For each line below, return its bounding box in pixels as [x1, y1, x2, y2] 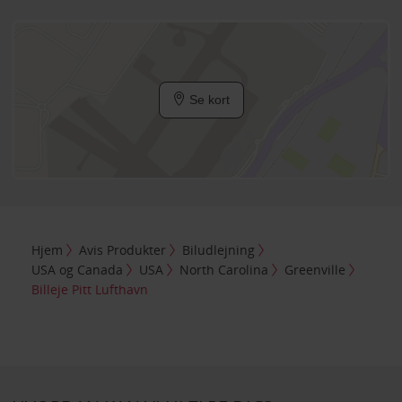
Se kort [185, 92, 230, 107]
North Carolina [179, 260, 269, 278]
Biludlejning [182, 240, 256, 258]
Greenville [284, 260, 346, 278]
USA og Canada [31, 260, 124, 278]
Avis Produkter [79, 240, 167, 258]
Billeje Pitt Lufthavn [31, 280, 149, 298]
